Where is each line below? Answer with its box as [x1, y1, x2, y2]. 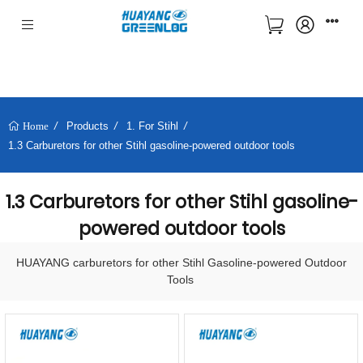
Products [66, 119, 109, 132]
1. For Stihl [126, 119, 178, 132]
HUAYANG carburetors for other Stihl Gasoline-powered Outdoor [16, 256, 347, 269]
